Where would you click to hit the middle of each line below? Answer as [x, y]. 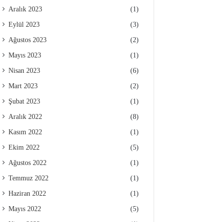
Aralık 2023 [26, 9]
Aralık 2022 [26, 117]
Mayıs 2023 [25, 55]
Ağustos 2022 [28, 163]
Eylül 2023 [24, 25]
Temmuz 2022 [29, 178]
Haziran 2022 [28, 194]
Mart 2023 [23, 86]
